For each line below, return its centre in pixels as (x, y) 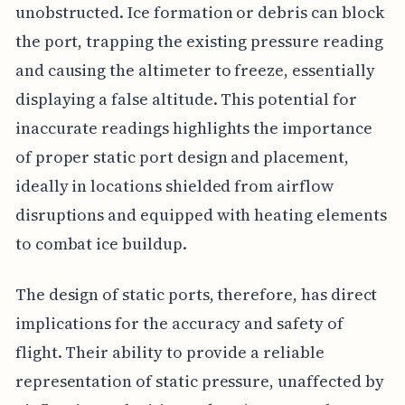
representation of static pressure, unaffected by (199, 381)
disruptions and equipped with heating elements (201, 215)
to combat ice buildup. (101, 244)
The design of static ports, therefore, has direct (196, 295)
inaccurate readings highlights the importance (193, 128)
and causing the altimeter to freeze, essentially (195, 71)
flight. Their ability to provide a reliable (170, 353)
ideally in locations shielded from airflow (174, 186)
